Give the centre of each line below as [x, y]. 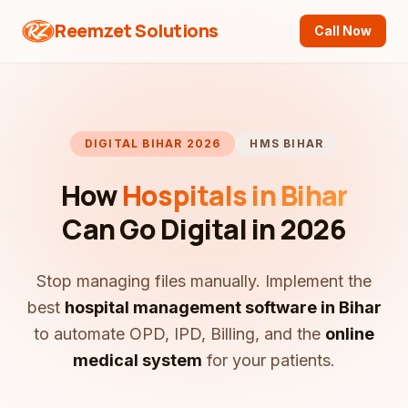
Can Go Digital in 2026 [204, 229]
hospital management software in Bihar [223, 307]
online [350, 334]
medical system [138, 360]
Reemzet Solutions [137, 31]
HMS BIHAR [287, 143]
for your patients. [269, 360]
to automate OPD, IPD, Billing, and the [179, 334]
